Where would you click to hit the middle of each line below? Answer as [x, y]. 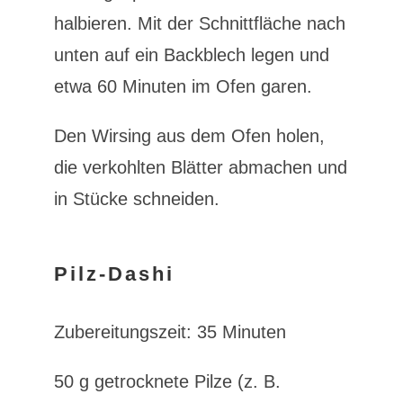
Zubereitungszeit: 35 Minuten [170, 332]
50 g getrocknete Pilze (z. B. [167, 382]
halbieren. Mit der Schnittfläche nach [199, 23]
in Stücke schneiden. [136, 198]
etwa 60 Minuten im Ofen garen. [183, 86]
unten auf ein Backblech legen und [191, 54]
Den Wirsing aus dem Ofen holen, [189, 135]
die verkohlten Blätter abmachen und [200, 167]
